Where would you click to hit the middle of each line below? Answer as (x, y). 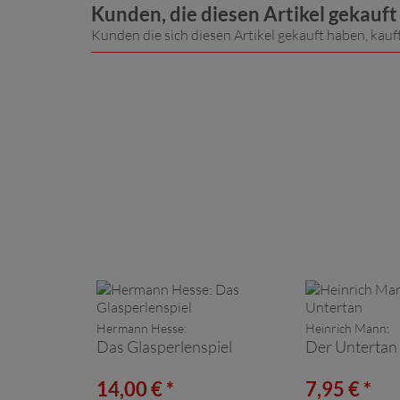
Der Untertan (351, 346)
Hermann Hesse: (142, 328)
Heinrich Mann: (347, 328)
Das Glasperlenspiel (164, 346)
